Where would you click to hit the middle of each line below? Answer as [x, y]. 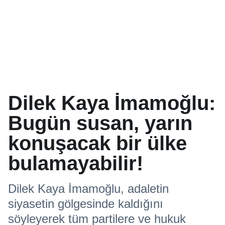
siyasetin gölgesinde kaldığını [86, 204]
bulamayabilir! [76, 163]
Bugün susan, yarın [100, 123]
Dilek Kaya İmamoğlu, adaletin [88, 189]
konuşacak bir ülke [97, 143]
